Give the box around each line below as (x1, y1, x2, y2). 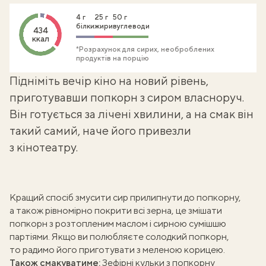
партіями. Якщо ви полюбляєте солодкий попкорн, (9, 231, 229, 242)
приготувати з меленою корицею (79, 244, 223, 255)
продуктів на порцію (76, 54, 149, 62)
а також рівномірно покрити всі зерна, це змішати (9, 205, 222, 216)
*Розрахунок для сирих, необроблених (76, 45, 214, 53)
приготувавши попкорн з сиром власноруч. (9, 90, 244, 104)
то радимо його (9, 244, 79, 255)
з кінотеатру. (9, 140, 78, 154)
